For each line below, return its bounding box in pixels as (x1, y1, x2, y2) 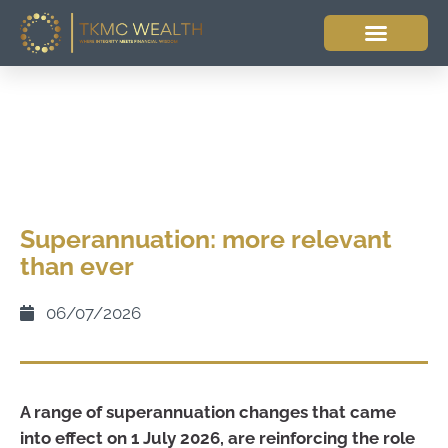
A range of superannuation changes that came (20, 402, 396, 422)
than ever (20, 251, 134, 281)
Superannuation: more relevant (20, 224, 392, 254)
